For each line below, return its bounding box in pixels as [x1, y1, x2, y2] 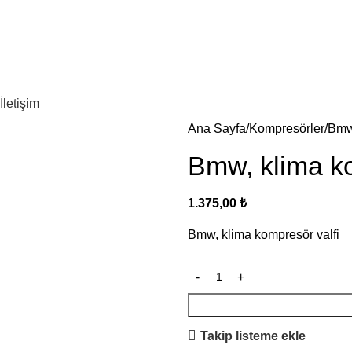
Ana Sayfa [188, 122, 246, 135]
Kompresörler [249, 122, 324, 135]
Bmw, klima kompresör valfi [188, 228, 339, 241]
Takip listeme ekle [200, 328, 306, 343]
